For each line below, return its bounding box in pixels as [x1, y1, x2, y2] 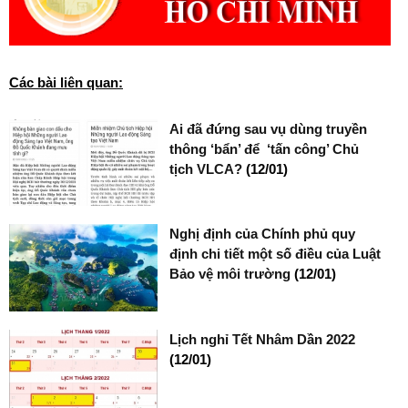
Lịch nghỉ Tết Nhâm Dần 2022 [169, 331, 356, 347]
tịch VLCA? [169, 160, 247, 177]
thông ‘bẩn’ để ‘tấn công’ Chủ [169, 140, 360, 157]
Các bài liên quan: [9, 75, 123, 91]
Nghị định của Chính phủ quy [169, 226, 356, 242]
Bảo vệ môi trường [169, 266, 295, 282]
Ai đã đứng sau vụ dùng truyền [169, 120, 368, 137]
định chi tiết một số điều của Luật [169, 246, 382, 262]
